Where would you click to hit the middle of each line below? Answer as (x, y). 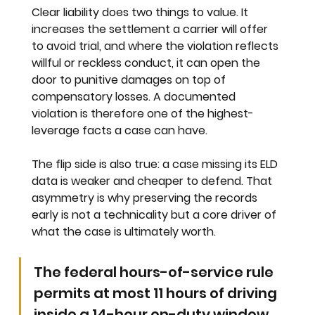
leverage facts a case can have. (120, 131)
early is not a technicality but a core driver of (156, 215)
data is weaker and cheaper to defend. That (154, 181)
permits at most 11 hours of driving (157, 294)
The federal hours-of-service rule (155, 272)
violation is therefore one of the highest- (143, 114)
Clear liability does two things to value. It (142, 13)
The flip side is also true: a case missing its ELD (156, 165)
